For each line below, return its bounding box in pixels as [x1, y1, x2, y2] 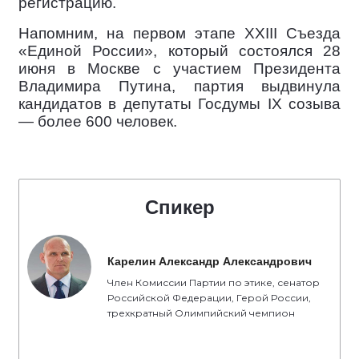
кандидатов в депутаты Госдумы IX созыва [18, 95, 341, 112]
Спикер [144, 196, 215, 218]
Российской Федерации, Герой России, [107, 291, 311, 304]
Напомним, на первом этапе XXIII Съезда [18, 24, 341, 42]
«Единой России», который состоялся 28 [18, 42, 341, 59]
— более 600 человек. [18, 112, 177, 130]
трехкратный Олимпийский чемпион [107, 306, 295, 319]
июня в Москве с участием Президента [18, 59, 341, 77]
